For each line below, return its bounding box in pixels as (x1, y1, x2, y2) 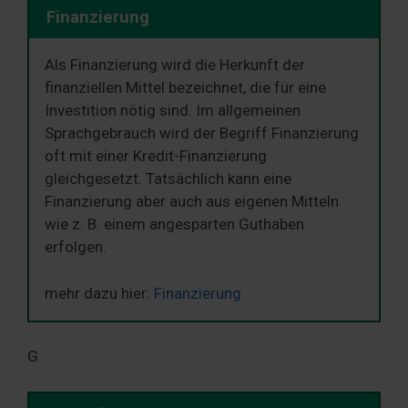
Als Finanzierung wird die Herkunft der (45, 56, 305, 74)
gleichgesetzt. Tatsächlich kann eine (45, 169, 291, 188)
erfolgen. (45, 238, 107, 256)
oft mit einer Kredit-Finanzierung (45, 147, 267, 165)
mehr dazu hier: (45, 283, 154, 302)
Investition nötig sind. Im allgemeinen (45, 101, 301, 119)
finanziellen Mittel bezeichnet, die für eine (45, 78, 326, 97)
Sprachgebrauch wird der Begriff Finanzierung (45, 124, 359, 142)
